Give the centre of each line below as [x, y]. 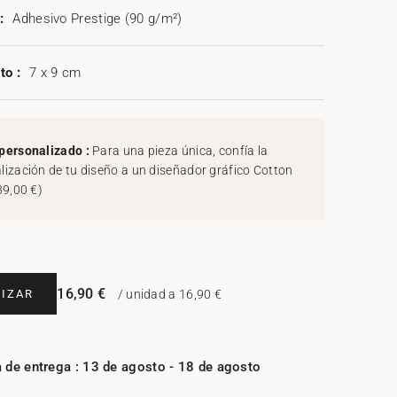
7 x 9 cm [55, 73]
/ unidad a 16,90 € [168, 295]
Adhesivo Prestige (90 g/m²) [97, 19]
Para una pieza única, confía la [180, 151]
